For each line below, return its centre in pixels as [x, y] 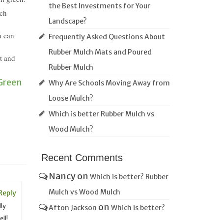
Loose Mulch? [71, 98]
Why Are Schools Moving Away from [109, 83]
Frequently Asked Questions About [107, 37]
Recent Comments [82, 158]
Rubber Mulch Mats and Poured [100, 52]
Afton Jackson [72, 208]
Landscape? [68, 21]
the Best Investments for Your [99, 6]
